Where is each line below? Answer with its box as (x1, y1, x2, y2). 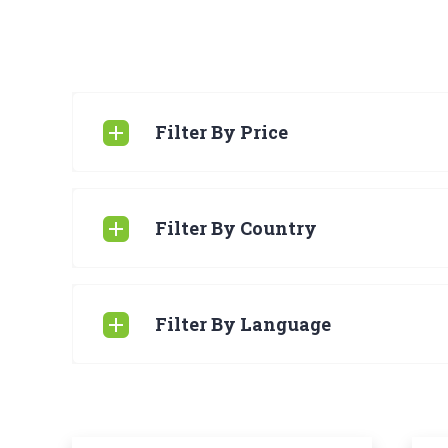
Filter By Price (155, 120, 288, 144)
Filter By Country (155, 216, 317, 240)
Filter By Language (155, 312, 331, 336)
